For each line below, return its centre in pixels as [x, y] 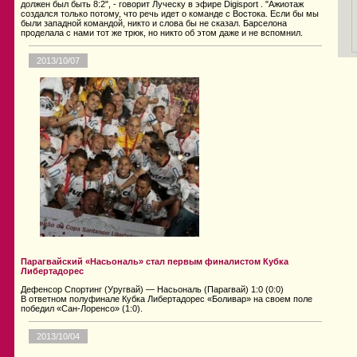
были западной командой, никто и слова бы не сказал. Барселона [154, 24]
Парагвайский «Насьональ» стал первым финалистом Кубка [155, 262]
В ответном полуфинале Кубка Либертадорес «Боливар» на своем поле [167, 299]
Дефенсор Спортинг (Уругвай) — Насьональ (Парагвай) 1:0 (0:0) [152, 290]
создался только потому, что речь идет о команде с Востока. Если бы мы [170, 14]
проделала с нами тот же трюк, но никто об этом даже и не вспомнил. [162, 33]
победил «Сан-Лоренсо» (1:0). [82, 309]
